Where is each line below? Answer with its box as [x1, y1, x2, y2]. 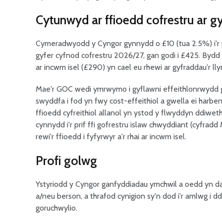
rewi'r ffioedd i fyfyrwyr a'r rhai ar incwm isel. [36, 132, 186, 141]
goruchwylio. [36, 203, 77, 213]
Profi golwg [36, 153, 97, 168]
